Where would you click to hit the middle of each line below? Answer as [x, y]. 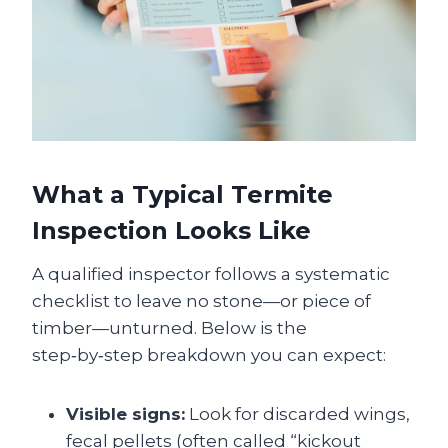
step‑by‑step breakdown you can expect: [209, 355]
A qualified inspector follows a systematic [211, 274]
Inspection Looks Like [171, 230]
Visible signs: [125, 414]
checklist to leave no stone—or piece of [201, 301]
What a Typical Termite [182, 194]
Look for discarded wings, [297, 414]
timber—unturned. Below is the [169, 328]
